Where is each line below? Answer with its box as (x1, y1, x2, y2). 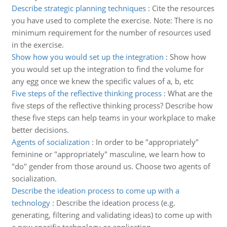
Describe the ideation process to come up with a (11, 185, 179, 196)
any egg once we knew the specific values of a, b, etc (11, 76, 194, 86)
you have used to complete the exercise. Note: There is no (11, 15, 213, 25)
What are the (167, 88, 212, 98)
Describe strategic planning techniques (11, 3, 146, 13)
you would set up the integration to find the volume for (11, 64, 204, 74)
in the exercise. (11, 40, 64, 50)
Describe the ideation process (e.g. (56, 198, 175, 208)
